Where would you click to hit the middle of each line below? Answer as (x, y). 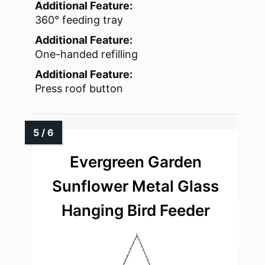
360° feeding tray (79, 20)
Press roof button (79, 89)
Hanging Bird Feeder (135, 211)
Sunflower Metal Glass (135, 186)
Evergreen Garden (135, 162)
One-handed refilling (86, 54)
